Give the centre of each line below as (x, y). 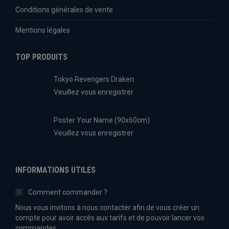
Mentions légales (43, 30)
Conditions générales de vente (64, 10)
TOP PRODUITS (41, 57)
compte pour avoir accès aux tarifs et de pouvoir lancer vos (110, 218)
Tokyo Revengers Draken (94, 79)
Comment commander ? (68, 192)
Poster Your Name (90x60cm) (102, 120)
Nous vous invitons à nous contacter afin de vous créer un (107, 208)
